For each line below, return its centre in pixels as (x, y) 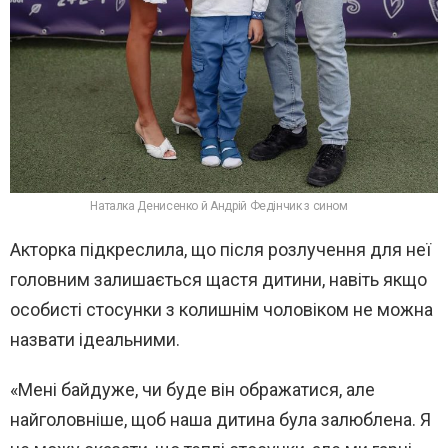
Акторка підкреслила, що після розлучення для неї (220, 250)
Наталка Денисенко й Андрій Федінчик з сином (219, 207)
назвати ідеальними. (95, 340)
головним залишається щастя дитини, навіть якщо (218, 280)
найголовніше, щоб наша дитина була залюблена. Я (220, 420)
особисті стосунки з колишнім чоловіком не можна (221, 310)
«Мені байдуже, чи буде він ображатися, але (192, 390)
